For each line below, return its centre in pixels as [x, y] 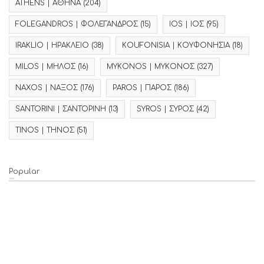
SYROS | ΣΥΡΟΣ [165, 109]
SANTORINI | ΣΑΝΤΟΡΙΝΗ [61, 109]
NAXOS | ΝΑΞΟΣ [47, 88]
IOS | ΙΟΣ [187, 24]
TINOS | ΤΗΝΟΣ [45, 130]
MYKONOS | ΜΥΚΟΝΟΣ [151, 67]
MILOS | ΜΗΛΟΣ [45, 67]
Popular [24, 171]
